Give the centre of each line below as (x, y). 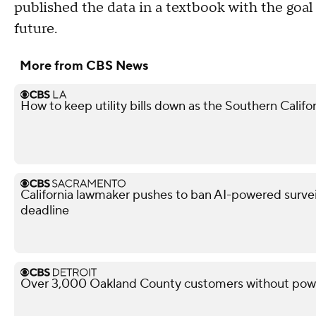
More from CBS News (84, 66)
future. (36, 29)
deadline (45, 211)
